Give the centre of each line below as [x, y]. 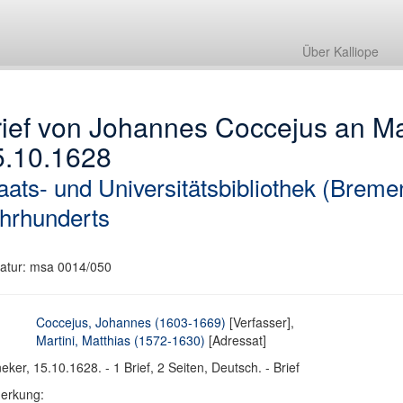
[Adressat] [236, 340]
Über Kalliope [340, 51]
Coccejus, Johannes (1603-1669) [131, 322]
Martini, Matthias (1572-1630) [121, 340]
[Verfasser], [260, 322]
